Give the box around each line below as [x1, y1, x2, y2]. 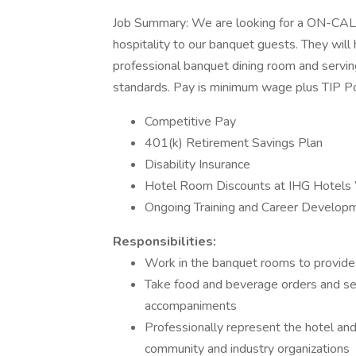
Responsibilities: [113, 233, 216, 250]
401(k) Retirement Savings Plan [145, 134, 323, 152]
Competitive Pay [145, 113, 236, 130]
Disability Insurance [145, 156, 250, 173]
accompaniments [145, 297, 237, 315]
